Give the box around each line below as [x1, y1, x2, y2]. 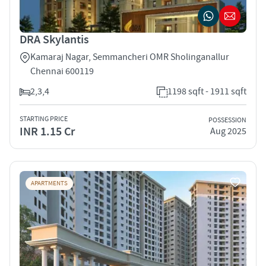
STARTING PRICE [20, 114, 68, 123]
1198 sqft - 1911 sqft [167, 85, 246, 97]
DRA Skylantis [20, 31, 89, 47]
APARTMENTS [31, 179, 68, 188]
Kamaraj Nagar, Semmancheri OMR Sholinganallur [30, 50, 229, 63]
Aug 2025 [210, 125, 246, 138]
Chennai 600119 [30, 65, 94, 77]
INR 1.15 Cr [20, 123, 75, 140]
